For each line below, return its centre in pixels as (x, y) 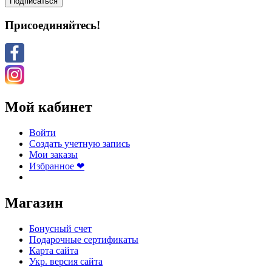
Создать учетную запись (80, 144)
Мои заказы (53, 155)
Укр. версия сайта (66, 262)
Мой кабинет (49, 107)
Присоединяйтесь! (53, 25)
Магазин (34, 203)
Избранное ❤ (57, 166)
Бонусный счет (60, 229)
